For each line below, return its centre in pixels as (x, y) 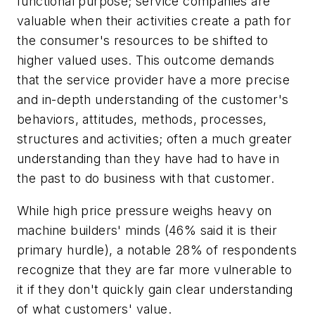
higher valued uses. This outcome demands (146, 60)
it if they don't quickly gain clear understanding (155, 289)
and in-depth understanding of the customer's (153, 100)
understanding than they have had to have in (148, 159)
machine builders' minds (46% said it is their (147, 230)
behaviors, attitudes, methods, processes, (142, 120)
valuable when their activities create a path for (154, 21)
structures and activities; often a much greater (155, 139)
